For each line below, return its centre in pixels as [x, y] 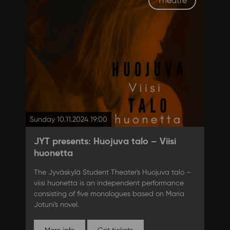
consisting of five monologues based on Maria [109, 194]
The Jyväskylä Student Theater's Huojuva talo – [112, 172]
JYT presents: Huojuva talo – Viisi [105, 141]
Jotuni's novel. [56, 205]
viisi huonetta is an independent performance [109, 183]
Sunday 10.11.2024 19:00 [68, 119]
